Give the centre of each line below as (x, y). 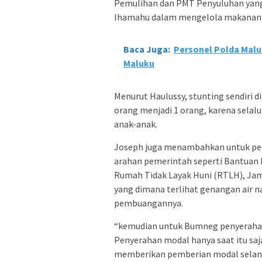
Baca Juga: (147, 49)
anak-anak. (136, 124)
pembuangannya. (149, 203)
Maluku (139, 63)
